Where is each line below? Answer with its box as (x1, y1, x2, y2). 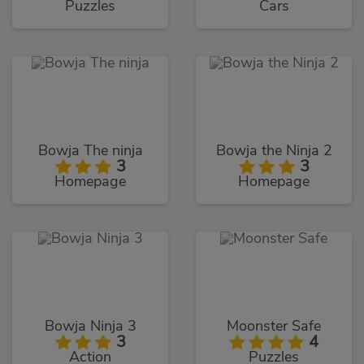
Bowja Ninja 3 (44, 319, 136, 335)
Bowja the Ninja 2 (215, 144, 332, 159)
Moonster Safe (227, 319, 321, 335)
